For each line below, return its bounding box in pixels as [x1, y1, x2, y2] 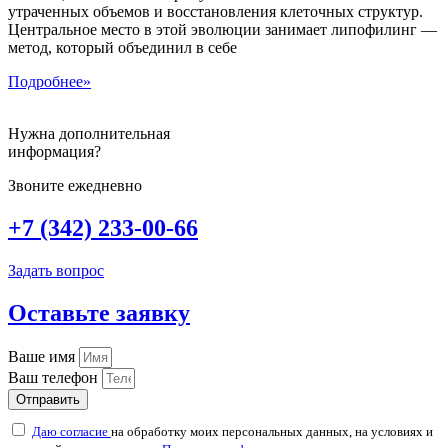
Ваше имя [8, 347, 79, 365]
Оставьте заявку [8, 300, 190, 327]
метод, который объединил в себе [8, 39, 237, 57]
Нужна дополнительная [8, 125, 170, 143]
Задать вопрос [8, 262, 104, 280]
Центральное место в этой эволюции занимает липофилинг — [8, 21, 437, 39]
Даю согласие [32, 423, 111, 439]
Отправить [16, 391, 80, 407]
